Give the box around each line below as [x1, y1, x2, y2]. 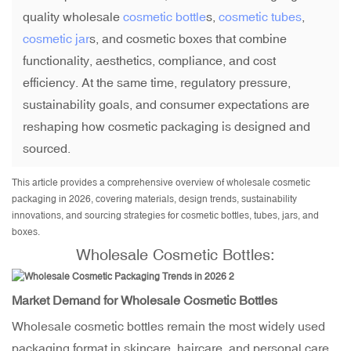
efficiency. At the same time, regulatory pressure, [23, 75, 291, 90]
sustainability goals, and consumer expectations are [23, 97, 309, 112]
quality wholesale [23, 9, 123, 24]
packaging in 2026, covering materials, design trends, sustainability [12, 194, 297, 205]
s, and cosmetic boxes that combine [89, 31, 287, 46]
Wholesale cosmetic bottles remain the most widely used [12, 319, 325, 334]
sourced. [23, 141, 71, 156]
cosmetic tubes [219, 9, 302, 24]
